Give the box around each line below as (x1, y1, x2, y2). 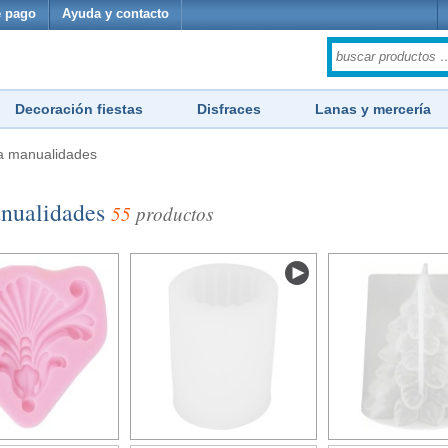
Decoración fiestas (15, 101, 143, 117)
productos (131, 201, 213, 226)
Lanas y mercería (315, 101, 431, 117)
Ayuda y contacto (62, 7, 169, 21)
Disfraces (197, 101, 261, 117)
